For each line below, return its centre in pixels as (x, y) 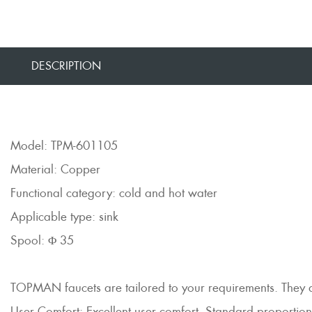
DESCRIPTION (66, 66)
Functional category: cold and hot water (114, 193)
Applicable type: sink (64, 217)
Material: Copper (55, 169)
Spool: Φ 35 (42, 240)
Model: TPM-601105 (64, 146)
